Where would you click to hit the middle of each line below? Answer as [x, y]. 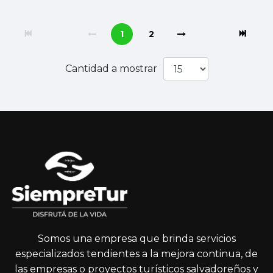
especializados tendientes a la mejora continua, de [136, 254]
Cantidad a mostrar [111, 69]
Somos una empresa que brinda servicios [136, 239]
